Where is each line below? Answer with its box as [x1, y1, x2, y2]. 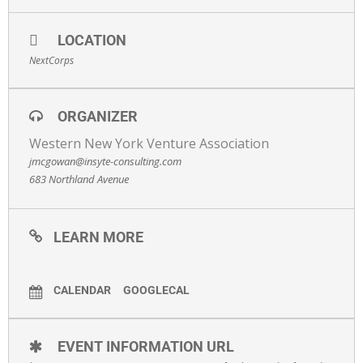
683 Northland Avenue [29, 171, 129, 186]
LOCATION [58, 31, 126, 49]
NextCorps [29, 53, 74, 67]
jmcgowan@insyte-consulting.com [29, 153, 181, 169]
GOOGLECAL [123, 283, 190, 297]
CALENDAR [53, 283, 111, 297]
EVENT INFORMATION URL [58, 337, 234, 355]
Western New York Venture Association [29, 134, 269, 152]
